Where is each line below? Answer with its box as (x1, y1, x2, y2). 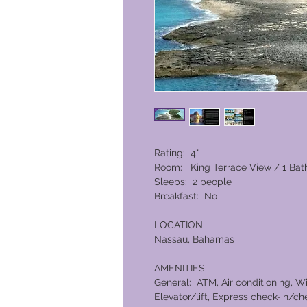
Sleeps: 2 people (154, 176, 232, 188)
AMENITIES (154, 262, 205, 274)
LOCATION (154, 219, 203, 231)
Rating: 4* (154, 147, 202, 159)
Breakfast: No (154, 191, 217, 202)
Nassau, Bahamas (154, 234, 234, 245)
